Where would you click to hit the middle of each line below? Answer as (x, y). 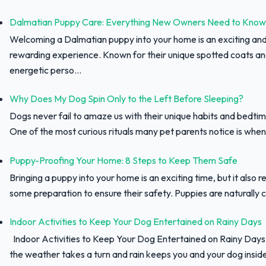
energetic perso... (45, 70)
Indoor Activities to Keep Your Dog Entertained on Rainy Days (136, 222)
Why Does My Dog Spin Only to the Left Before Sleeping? (126, 99)
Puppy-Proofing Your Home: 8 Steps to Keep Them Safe (123, 160)
